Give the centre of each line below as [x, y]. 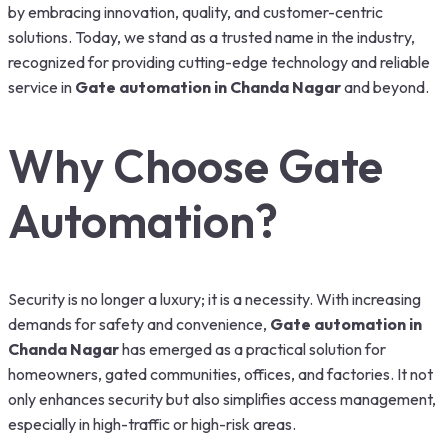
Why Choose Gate [195, 165]
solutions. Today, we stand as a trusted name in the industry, [211, 37]
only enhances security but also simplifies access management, [222, 398]
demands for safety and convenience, [139, 323]
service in [41, 87]
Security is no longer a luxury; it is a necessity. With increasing [214, 298]
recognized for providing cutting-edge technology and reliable [219, 62]
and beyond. [385, 87]
